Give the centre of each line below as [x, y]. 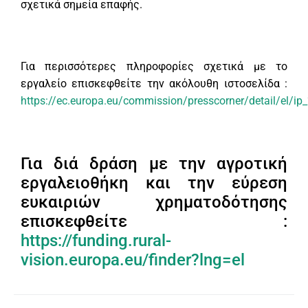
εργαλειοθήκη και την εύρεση [154, 183]
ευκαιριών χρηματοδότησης [154, 202]
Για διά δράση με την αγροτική [154, 164]
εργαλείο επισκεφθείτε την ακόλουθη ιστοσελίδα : [154, 84]
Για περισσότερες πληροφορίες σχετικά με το [154, 67]
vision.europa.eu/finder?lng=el [133, 260]
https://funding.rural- [96, 241]
